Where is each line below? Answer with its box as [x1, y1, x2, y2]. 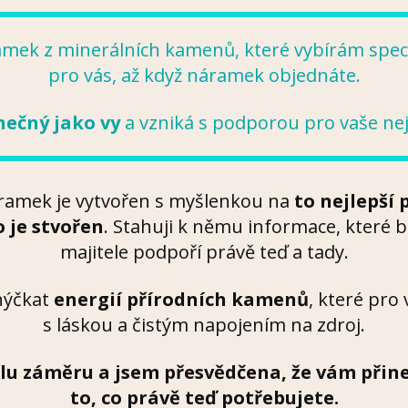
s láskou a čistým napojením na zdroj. [43, 312, 365, 338]
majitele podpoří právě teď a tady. [59, 240, 349, 265]
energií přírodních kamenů [53, 287, 309, 312]
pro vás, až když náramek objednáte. [47, 63, 361, 88]
